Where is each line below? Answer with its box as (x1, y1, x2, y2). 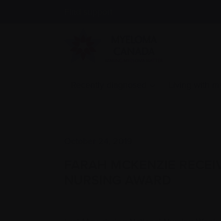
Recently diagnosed (71, 78, 147, 91)
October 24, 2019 (64, 135, 132, 147)
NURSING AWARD (64, 170, 171, 190)
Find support (64, 5, 112, 18)
